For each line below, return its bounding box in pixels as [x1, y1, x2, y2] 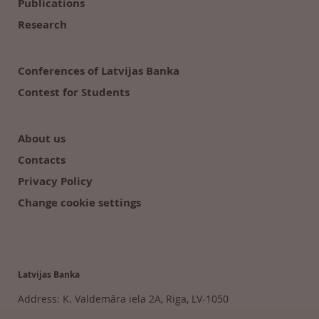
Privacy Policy [18, 174, 93, 189]
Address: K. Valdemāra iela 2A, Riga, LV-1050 [18, 292, 229, 305]
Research [18, 17, 67, 32]
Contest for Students [18, 85, 130, 100]
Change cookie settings [18, 195, 141, 210]
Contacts [18, 152, 66, 167]
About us [18, 131, 66, 146]
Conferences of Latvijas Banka [18, 63, 179, 78]
